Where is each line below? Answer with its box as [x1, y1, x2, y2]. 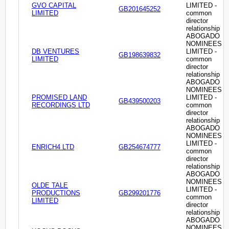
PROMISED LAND [32, 94, 87, 102]
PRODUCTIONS [32, 189, 80, 197]
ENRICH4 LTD [32, 143, 74, 151]
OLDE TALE [32, 181, 68, 190]
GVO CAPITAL [32, 2, 76, 10]
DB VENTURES [32, 48, 79, 56]
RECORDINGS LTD [32, 101, 90, 109]
